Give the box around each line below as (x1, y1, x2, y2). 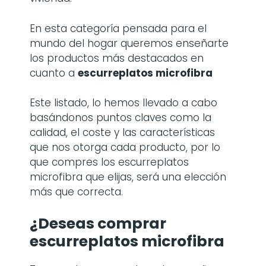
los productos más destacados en (30, 50, 204, 65)
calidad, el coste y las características (30, 125, 215, 140)
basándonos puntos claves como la (30, 110, 211, 125)
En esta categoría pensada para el (30, 21, 207, 36)
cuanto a (30, 65, 78, 80)
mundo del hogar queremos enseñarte (30, 36, 229, 50)
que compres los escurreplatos (30, 155, 189, 169)
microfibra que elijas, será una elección (30, 170, 226, 184)
